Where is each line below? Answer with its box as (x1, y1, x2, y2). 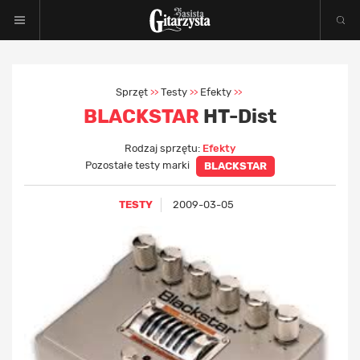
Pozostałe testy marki (85, 159, 192, 172)
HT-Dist (199, 105, 276, 128)
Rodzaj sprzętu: (125, 142, 202, 154)
